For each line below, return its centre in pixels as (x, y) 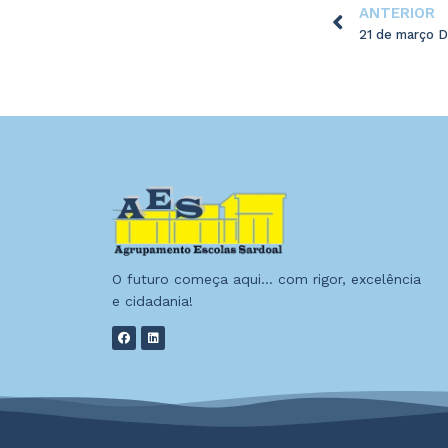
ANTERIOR (397, 12)
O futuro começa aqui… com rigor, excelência (266, 278)
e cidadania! (152, 300)
